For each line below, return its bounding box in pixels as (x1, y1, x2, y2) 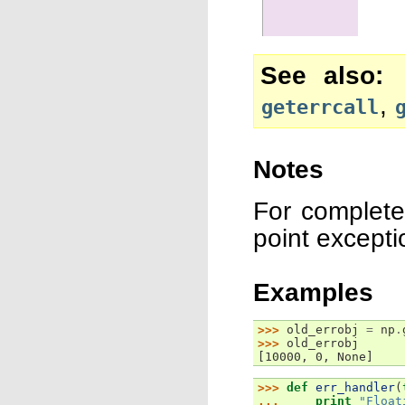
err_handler (316, 381, 395, 394)
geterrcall (261, 96, 379, 118)
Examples (253, 278, 373, 306)
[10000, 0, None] (258, 350, 373, 363)
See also (260, 61, 375, 89)
